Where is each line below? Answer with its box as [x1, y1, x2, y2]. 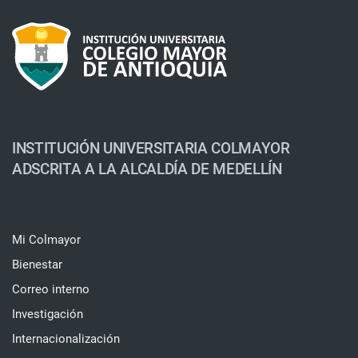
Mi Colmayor [12, 233, 81, 247]
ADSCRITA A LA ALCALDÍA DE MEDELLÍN [12, 160, 282, 178]
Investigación [12, 307, 83, 321]
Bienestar [12, 257, 62, 272]
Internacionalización [12, 332, 120, 346]
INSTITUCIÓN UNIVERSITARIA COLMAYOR [12, 139, 290, 157]
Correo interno [12, 282, 89, 296]
